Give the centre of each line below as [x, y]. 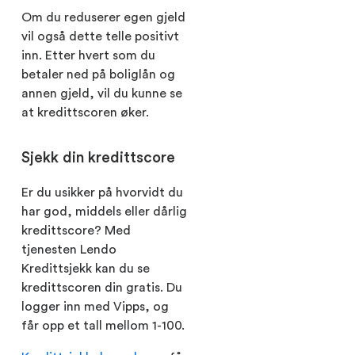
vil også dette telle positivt [100, 36]
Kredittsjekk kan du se [86, 268]
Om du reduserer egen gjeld [103, 17]
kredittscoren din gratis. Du [102, 287]
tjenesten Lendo [69, 249]
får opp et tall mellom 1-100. [103, 325]
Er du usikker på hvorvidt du [102, 192]
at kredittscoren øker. [85, 112]
